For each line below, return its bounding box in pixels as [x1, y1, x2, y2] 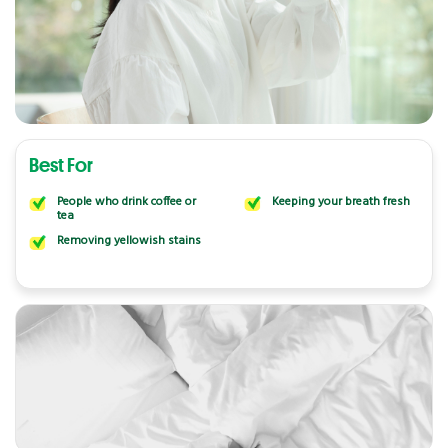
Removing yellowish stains [56, 230, 201, 251]
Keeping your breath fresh [272, 191, 410, 212]
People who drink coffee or [56, 191, 196, 212]
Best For [28, 152, 93, 176]
